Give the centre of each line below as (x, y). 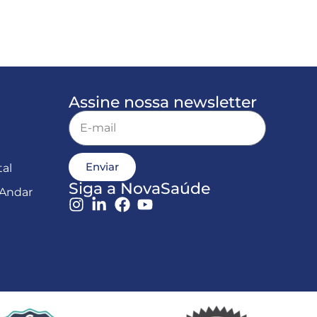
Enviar (102, 167)
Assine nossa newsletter (162, 102)
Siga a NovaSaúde (139, 188)
